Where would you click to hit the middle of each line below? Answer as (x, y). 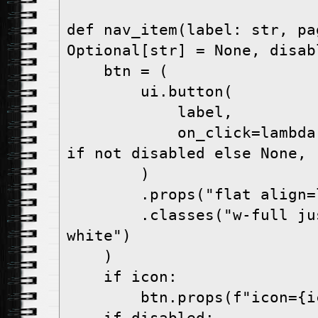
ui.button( (104, 92)
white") (99, 236)
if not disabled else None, (187, 154)
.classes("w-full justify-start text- (104, 215)
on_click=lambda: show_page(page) (122, 133)
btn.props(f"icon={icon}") (104, 298)
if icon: (85, 277)
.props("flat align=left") (104, 195)
